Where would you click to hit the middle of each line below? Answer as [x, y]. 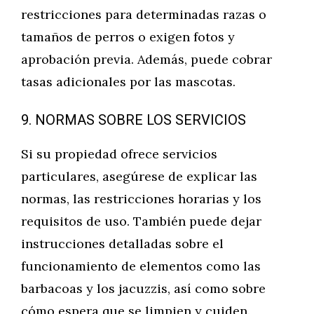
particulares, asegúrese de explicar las [139, 176]
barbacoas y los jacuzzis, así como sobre [143, 288]
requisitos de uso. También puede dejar [141, 221]
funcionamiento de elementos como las [141, 266]
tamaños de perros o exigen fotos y [128, 37]
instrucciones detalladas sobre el [122, 244]
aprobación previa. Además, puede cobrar [146, 59]
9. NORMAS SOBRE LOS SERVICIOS [134, 120]
